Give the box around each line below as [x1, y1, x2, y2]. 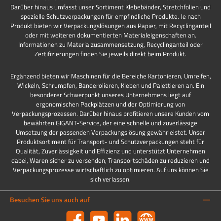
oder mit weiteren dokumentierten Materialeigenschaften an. [25, 30, 196, 40]
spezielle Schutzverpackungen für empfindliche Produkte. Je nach [20, 11, 201, 22]
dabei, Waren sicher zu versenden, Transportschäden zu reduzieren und [11, 155, 210, 166]
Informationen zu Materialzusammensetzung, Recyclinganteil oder [18, 39, 203, 50]
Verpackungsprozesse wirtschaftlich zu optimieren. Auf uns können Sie [12, 165, 209, 175]
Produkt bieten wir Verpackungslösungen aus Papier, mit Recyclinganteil [10, 21, 211, 31]
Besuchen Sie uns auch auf [10, 194, 90, 205]
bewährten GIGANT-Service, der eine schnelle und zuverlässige [24, 118, 197, 128]
